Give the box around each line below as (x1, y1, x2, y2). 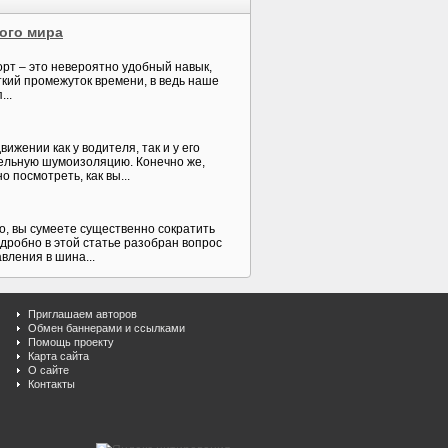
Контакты (28, 378, 75, 390)
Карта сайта (28, 350, 89, 362)
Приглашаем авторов (28, 308, 137, 320)
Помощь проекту (28, 336, 114, 348)
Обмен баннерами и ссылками (28, 322, 185, 334)
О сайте (28, 364, 69, 376)
